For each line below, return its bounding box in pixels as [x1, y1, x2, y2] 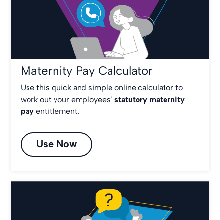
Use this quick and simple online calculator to [21, 83, 183, 93]
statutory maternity [114, 95, 185, 105]
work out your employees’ [21, 95, 113, 105]
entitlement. [36, 107, 80, 116]
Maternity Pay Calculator [21, 63, 153, 78]
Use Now [36, 138, 77, 150]
